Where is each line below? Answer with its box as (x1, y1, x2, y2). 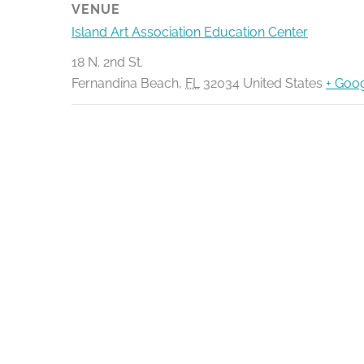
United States (243, 76, 323, 91)
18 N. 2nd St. (71, 54, 143, 70)
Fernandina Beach (71, 76, 179, 91)
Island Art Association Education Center (71, 24, 308, 40)
